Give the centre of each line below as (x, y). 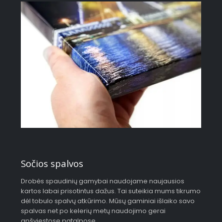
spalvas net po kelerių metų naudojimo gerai (93, 211)
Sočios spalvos (52, 164)
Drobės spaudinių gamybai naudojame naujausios (103, 181)
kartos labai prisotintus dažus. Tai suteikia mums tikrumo (111, 191)
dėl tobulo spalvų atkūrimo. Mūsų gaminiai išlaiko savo (108, 201)
